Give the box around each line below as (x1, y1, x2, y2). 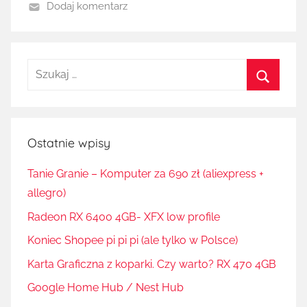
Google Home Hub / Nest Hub (27, 280, 184, 294)
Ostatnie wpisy (27, 135, 110, 151)
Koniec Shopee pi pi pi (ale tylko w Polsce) (27, 234, 238, 247)
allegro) (27, 186, 66, 200)
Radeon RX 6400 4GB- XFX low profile (27, 210, 220, 223)
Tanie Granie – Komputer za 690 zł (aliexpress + (27, 167, 264, 181)
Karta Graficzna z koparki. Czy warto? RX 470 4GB (27, 257, 276, 271)
